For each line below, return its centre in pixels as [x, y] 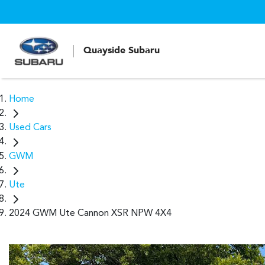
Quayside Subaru [122, 51]
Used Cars [30, 128]
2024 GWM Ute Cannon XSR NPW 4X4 [90, 214]
